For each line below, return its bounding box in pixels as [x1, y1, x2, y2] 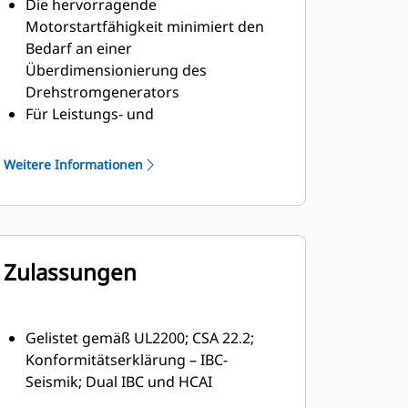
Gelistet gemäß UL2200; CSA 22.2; [25, 328, 254, 348]
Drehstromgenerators [25, 82, 179, 102]
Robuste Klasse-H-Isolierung [25, 169, 220, 189]
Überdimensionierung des [25, 60, 207, 80]
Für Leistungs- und [25, 104, 154, 124]
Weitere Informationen [3, 156, 143, 173]
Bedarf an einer [25, 38, 132, 58]
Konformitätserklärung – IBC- [25, 350, 228, 370]
